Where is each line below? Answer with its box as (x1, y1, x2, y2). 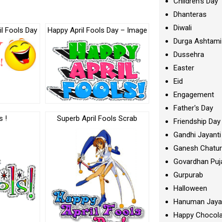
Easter (173, 63, 195, 72)
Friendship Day (173, 117, 221, 126)
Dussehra (173, 50, 205, 59)
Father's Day (173, 104, 214, 112)
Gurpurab (173, 170, 204, 179)
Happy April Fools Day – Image (47, 26, 147, 35)
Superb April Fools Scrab (57, 113, 138, 123)
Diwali (173, 23, 192, 32)
